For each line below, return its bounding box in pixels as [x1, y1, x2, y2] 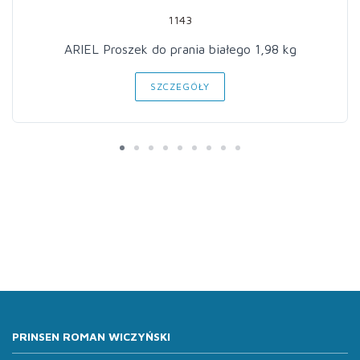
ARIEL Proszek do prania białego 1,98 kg [63, 42, 297, 56]
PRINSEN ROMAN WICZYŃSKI [12, 329, 170, 343]
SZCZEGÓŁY [149, 80, 211, 92]
